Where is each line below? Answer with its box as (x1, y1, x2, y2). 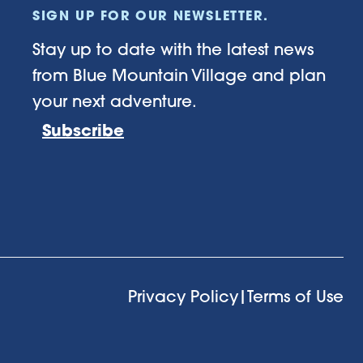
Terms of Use (247, 286, 344, 306)
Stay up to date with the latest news (32, 39, 314, 59)
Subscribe (42, 119, 124, 141)
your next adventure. (32, 91, 197, 111)
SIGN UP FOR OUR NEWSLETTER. (32, 6, 269, 23)
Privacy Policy (128, 286, 238, 306)
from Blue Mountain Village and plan (32, 65, 326, 85)
